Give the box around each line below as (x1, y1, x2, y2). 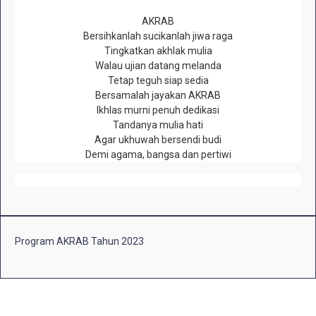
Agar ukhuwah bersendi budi (95, 134, 221, 146)
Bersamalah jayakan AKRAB (95, 90, 221, 102)
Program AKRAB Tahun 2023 (15, 236, 144, 248)
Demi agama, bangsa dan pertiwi (85, 149, 231, 161)
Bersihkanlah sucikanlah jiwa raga (83, 30, 233, 42)
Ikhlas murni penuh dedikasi (97, 104, 219, 116)
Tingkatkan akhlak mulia (104, 45, 212, 57)
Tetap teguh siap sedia (107, 75, 209, 87)
